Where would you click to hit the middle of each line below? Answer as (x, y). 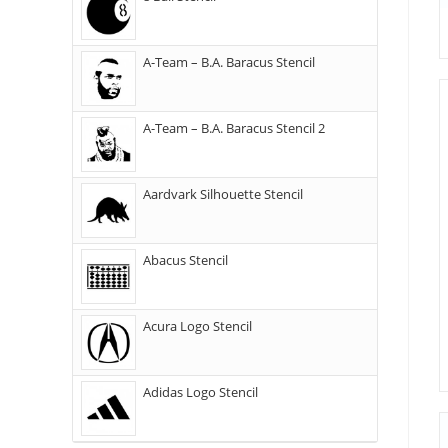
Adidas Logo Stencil (200, 392)
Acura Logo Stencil (197, 326)
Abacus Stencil (185, 260)
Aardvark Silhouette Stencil (223, 194)
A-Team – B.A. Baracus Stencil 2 (234, 128)
